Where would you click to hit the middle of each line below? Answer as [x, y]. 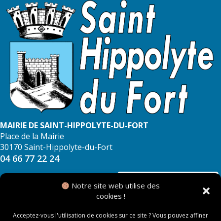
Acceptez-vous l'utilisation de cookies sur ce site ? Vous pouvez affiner [110, 215]
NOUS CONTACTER [168, 181]
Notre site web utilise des [115, 185]
